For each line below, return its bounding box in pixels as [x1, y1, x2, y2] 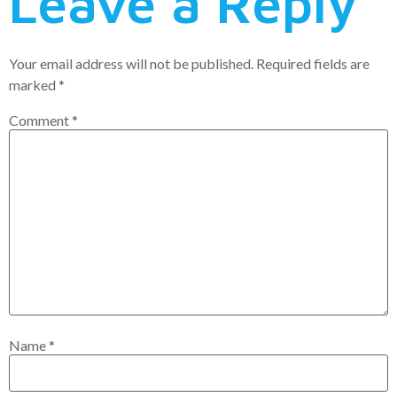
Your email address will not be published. [9, 54, 253, 72]
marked [9, 75, 58, 93]
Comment [9, 111, 72, 128]
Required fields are [256, 54, 370, 72]
